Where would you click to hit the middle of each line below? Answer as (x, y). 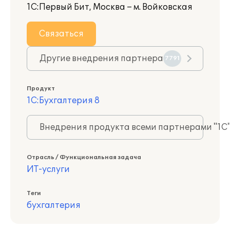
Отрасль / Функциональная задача (84, 157)
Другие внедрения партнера (101, 59)
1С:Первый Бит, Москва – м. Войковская (110, 7)
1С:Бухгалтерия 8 (63, 101)
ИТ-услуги (48, 169)
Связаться (61, 34)
